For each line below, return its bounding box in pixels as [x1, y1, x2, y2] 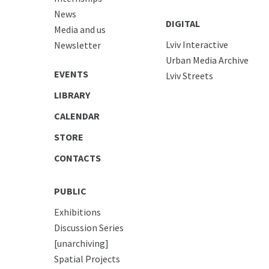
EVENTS [53, 67, 88, 80]
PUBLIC [53, 184, 86, 197]
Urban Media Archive [166, 53, 249, 66]
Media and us [53, 23, 106, 35]
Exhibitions [53, 205, 101, 218]
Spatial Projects [53, 252, 120, 265]
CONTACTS [53, 151, 101, 164]
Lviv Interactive [166, 38, 229, 50]
